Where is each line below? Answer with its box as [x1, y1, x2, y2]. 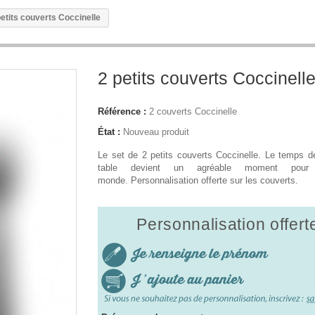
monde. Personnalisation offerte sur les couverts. [98, 175, 298, 186]
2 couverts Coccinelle [149, 106, 237, 117]
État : [98, 127, 120, 137]
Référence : [98, 106, 146, 117]
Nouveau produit [123, 127, 189, 137]
